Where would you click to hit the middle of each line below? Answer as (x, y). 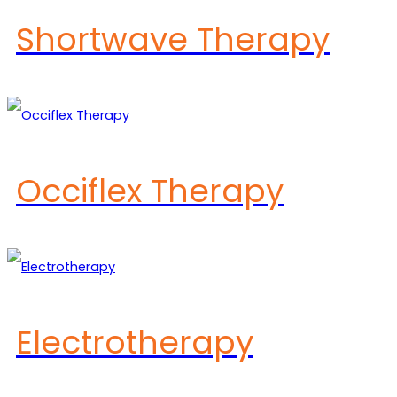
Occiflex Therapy (150, 191)
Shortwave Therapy (173, 39)
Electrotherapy (135, 342)
